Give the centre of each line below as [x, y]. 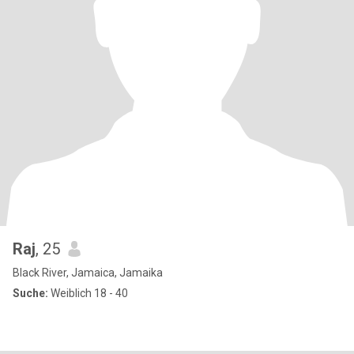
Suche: [30, 293]
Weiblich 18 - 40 [88, 293]
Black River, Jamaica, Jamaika [88, 273]
